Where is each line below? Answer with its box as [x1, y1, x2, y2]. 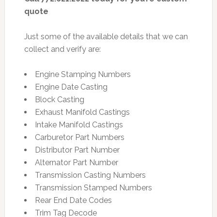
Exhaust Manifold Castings [34, 108, 130, 117]
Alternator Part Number [34, 158, 118, 168]
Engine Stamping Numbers [34, 70, 131, 79]
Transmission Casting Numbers [34, 170, 146, 180]
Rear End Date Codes [34, 196, 112, 205]
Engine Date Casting [34, 82, 108, 92]
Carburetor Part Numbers [34, 133, 124, 142]
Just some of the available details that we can [24, 32, 188, 42]
